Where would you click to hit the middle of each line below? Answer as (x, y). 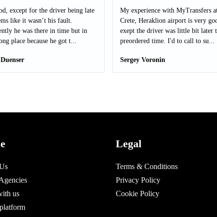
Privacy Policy (138, 180)
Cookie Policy (138, 194)
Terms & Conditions (147, 166)
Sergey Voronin (143, 60)
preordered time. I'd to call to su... (167, 41)
